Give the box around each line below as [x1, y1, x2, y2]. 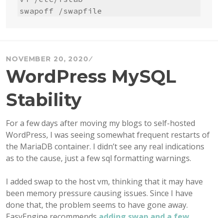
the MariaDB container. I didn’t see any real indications [6, 141, 204, 152]
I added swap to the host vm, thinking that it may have [6, 176, 203, 187]
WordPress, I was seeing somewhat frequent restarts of [6, 129, 210, 141]
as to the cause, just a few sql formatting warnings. [6, 153, 191, 164]
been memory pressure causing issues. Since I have [6, 188, 193, 199]
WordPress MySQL [6, 66, 176, 88]
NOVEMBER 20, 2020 [6, 54, 89, 64]
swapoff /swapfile [19, 6, 102, 16]
